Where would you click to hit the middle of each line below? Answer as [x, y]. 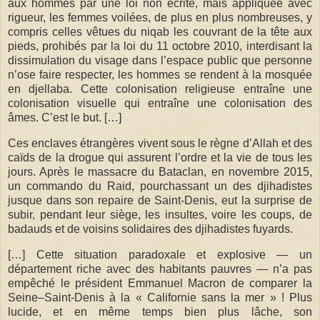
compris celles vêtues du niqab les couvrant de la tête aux [160, 32]
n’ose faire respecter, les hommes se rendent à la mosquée [160, 75]
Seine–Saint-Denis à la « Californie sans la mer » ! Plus [160, 298]
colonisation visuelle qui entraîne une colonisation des [160, 104]
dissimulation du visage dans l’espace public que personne [160, 61]
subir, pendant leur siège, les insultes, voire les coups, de [160, 215]
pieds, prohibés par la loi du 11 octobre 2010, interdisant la [160, 46]
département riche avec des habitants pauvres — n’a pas [160, 269]
